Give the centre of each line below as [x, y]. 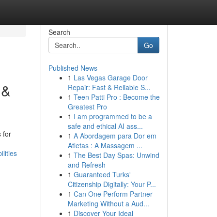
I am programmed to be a [113, 116]
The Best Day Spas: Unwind [116, 155]
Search [59, 32]
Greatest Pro [87, 107]
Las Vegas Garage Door [110, 77]
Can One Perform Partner [113, 194]
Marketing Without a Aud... [108, 203]
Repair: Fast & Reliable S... [109, 87]
